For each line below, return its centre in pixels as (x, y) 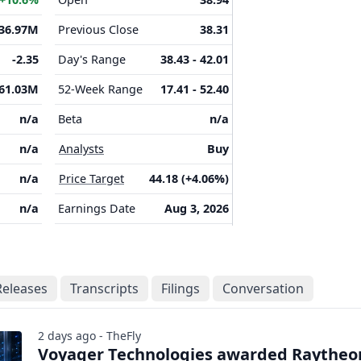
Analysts (81, 149)
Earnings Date (97, 208)
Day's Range (92, 59)
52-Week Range (100, 89)
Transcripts (104, 288)
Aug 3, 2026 (197, 208)
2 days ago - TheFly (90, 336)
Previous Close (98, 29)
